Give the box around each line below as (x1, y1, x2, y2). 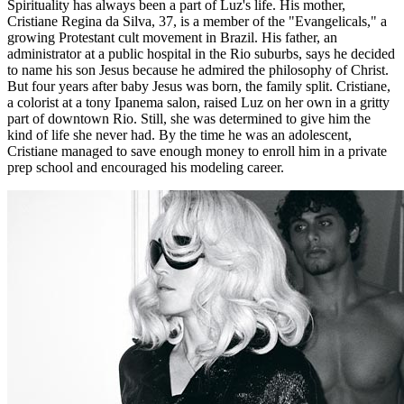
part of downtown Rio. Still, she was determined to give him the (7, 111, 371, 127)
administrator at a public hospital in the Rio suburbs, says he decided (7, 46, 395, 62)
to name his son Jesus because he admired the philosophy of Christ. (7, 62, 389, 78)
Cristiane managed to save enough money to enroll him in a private (7, 143, 387, 160)
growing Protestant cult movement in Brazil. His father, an (7, 30, 337, 46)
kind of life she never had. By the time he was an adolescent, (7, 127, 352, 143)
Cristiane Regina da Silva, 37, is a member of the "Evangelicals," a (7, 14, 387, 30)
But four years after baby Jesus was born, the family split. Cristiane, (7, 78, 390, 95)
